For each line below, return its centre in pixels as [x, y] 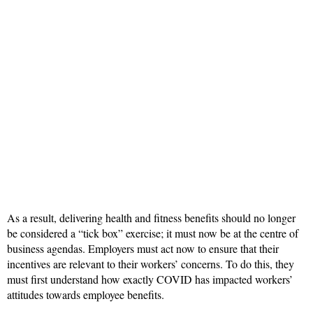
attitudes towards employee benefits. [86, 295]
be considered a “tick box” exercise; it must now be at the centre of [153, 233]
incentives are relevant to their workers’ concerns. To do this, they [151, 264]
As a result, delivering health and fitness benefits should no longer [151, 218]
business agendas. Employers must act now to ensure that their [143, 249]
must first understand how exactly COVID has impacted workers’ [150, 279]
